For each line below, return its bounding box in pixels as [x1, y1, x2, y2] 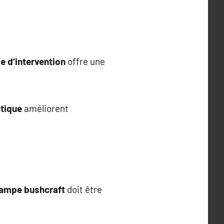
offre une [65, 55, 105, 67]
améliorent [22, 102, 68, 114]
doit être [65, 183, 102, 195]
